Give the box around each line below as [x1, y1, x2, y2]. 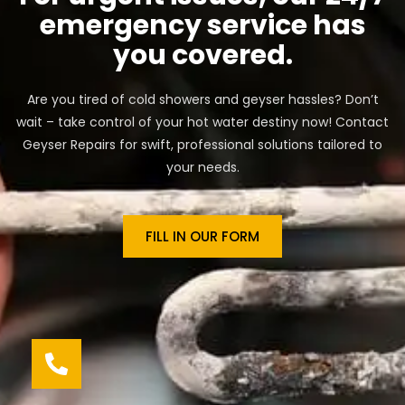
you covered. [112, 35, 293, 74]
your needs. [165, 157, 240, 176]
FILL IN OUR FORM [146, 226, 259, 246]
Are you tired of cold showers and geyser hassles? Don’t [26, 89, 379, 108]
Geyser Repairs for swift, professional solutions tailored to [23, 135, 382, 154]
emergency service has [39, 5, 366, 44]
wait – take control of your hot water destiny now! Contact [16, 112, 389, 131]
